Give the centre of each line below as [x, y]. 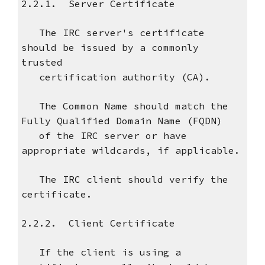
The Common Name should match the [125, 106]
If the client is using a [101, 252]
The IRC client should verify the [125, 180]
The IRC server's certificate [113, 33]
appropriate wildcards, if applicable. [130, 151]
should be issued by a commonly [110, 48]
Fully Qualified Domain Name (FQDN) [122, 121]
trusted [42, 62]
